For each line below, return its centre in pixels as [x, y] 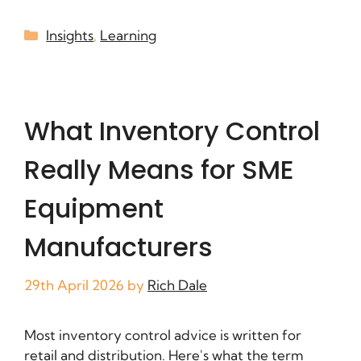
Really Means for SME [159, 169]
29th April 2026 [74, 285]
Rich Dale [177, 285]
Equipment [94, 208]
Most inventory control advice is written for [163, 335]
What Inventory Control [172, 131]
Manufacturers [118, 247]
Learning [129, 35]
